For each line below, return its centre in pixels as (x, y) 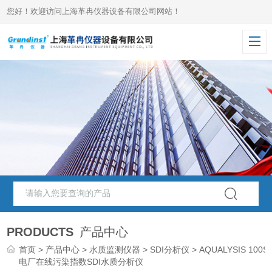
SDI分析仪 (170, 250)
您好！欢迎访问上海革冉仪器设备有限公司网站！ (94, 11)
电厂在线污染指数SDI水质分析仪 (81, 262)
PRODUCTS (40, 232)
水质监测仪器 (115, 250)
